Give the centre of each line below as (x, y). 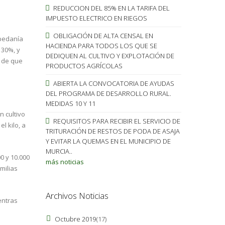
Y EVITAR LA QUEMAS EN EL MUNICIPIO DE (108, 141)
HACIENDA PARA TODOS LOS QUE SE (101, 45)
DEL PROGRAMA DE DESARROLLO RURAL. (108, 93)
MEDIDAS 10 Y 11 (70, 103)
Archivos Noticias (77, 195)
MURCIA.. (59, 151)
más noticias (65, 161)
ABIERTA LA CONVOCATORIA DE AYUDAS (113, 83)
